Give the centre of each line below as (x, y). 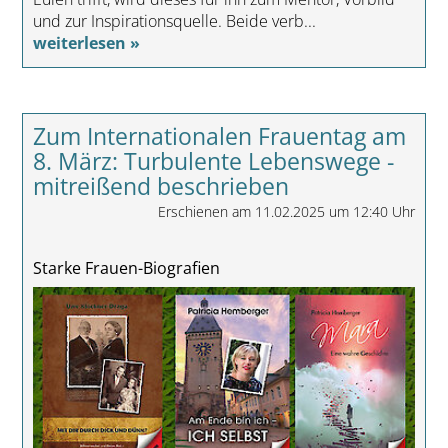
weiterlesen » (86, 43)
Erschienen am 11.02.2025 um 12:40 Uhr (287, 212)
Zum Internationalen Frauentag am (219, 136)
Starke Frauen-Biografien (126, 268)
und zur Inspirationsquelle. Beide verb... (174, 21)
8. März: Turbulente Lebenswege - (213, 161)
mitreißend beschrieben (160, 186)
